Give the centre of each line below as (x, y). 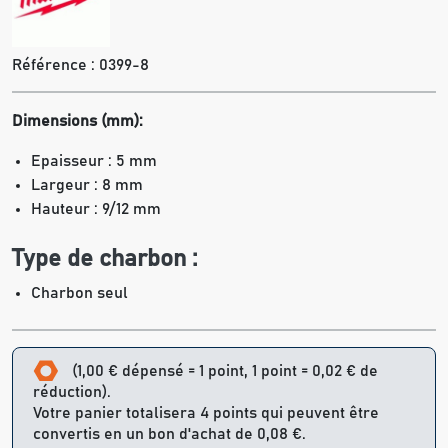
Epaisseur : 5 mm (94, 161)
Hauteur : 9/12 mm (96, 209)
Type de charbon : (104, 259)
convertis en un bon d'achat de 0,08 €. (169, 434)
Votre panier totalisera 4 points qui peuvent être (206, 413)
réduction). (72, 392)
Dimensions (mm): (77, 121)
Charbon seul (80, 293)
